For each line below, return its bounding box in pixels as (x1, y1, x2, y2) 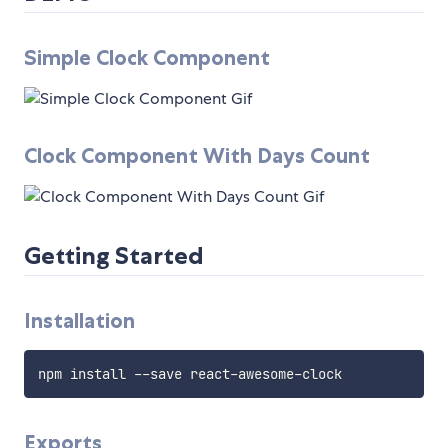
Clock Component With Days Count (24, 143, 370, 169)
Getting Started (24, 241, 204, 271)
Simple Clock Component (24, 45, 270, 71)
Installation (24, 308, 135, 334)
